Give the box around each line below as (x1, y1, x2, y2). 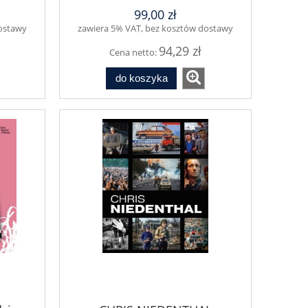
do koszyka (115, 72, 168, 85)
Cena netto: (109, 45, 159, 58)
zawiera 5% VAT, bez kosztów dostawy (78, 21, 233, 34)
